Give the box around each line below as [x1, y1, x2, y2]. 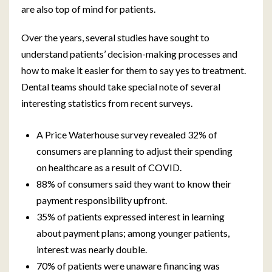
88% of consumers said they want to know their [36, 178, 231, 189]
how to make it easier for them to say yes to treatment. [21, 64, 246, 76]
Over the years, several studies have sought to [21, 32, 209, 43]
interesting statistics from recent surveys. [21, 97, 192, 109]
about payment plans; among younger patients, [36, 227, 229, 239]
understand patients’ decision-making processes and [21, 48, 237, 59]
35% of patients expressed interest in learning [36, 211, 225, 222]
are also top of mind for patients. [21, 3, 155, 15]
